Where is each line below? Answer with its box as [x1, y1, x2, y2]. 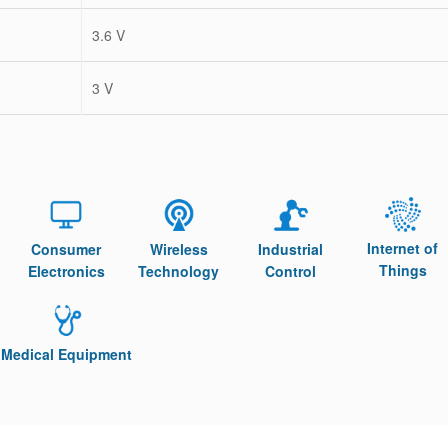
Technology [138, 261, 220, 281]
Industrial [258, 239, 324, 259]
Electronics [27, 261, 105, 281]
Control [265, 261, 317, 281]
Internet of [367, 237, 439, 258]
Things [378, 259, 427, 280]
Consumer [31, 239, 102, 259]
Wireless [149, 239, 208, 259]
